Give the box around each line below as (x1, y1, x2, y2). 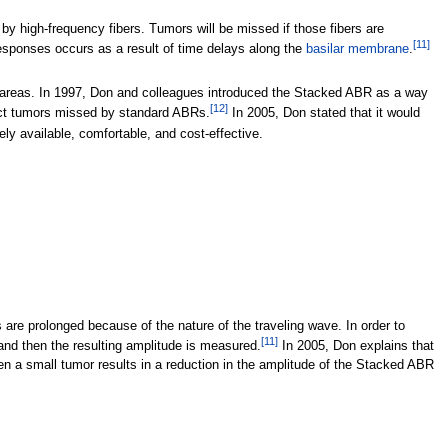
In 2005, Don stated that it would (227, 106, 420, 121)
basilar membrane (305, 42, 409, 57)
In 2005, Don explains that (277, 339, 434, 354)
